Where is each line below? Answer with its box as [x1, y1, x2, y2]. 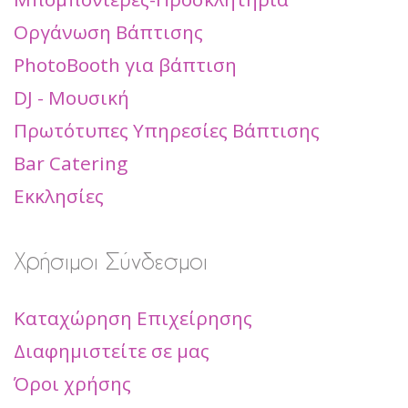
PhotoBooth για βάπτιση [14, 52, 237, 78]
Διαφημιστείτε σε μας [14, 338, 209, 364]
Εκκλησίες [14, 183, 104, 209]
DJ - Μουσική [14, 85, 129, 111]
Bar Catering [14, 150, 127, 177]
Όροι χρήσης [14, 371, 131, 397]
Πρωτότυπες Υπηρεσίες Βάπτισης [14, 117, 320, 144]
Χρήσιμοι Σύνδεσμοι [14, 249, 208, 274]
